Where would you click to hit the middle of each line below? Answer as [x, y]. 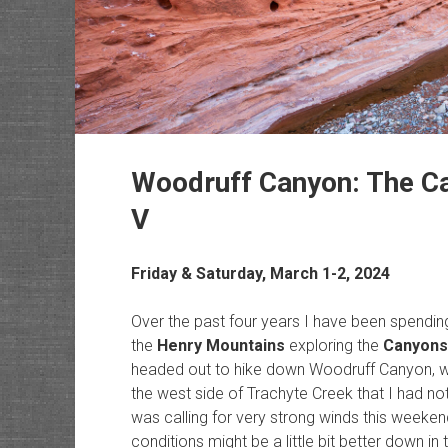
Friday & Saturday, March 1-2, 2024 [260, 274]
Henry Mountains [220, 346]
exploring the [333, 346]
